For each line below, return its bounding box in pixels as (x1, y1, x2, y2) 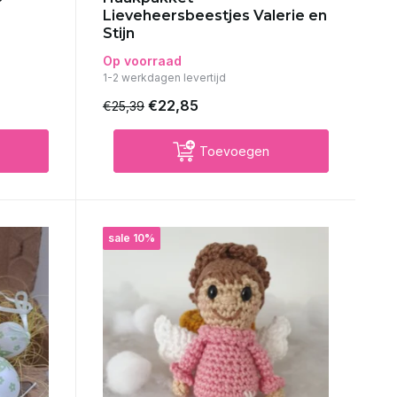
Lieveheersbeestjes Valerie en (102, 7, 327, 25)
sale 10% (107, 231, 155, 245)
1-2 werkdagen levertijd (102, 71, 226, 85)
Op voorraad (102, 53, 182, 69)
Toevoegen (198, 144, 269, 160)
